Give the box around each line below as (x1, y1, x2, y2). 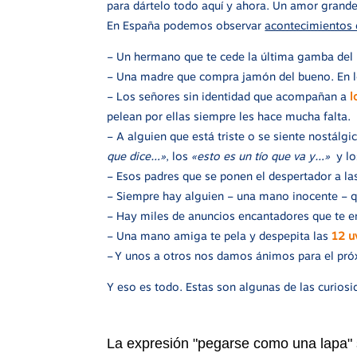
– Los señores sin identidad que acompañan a (107, 89, 351, 103)
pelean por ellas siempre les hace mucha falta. (107, 109, 351, 123)
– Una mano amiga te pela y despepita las (107, 229, 332, 242)
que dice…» (107, 149, 167, 163)
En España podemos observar (107, 18, 265, 32)
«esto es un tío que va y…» (191, 149, 331, 163)
